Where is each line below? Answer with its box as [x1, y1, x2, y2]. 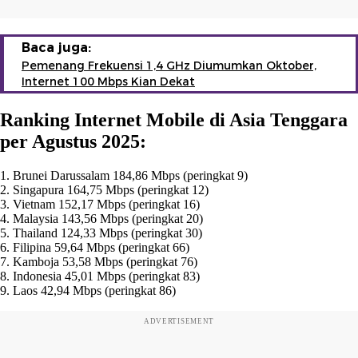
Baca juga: [22, 39, 91, 55]
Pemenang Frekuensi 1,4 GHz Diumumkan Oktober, [22, 58, 316, 73]
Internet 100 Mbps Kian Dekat [22, 74, 195, 89]
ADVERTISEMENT [143, 316, 215, 325]
